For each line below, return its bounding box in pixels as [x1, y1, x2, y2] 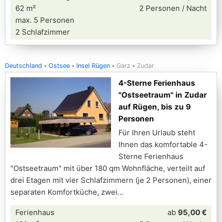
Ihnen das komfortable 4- [118, 140, 208, 149]
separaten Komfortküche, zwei [10, 187, 117, 197]
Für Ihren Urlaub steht [118, 128, 195, 137]
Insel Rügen [76, 62, 110, 69]
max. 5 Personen [15, 15, 74, 25]
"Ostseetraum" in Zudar [118, 90, 207, 100]
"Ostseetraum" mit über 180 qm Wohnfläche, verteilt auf [10, 164, 205, 173]
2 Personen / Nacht [139, 3, 207, 13]
